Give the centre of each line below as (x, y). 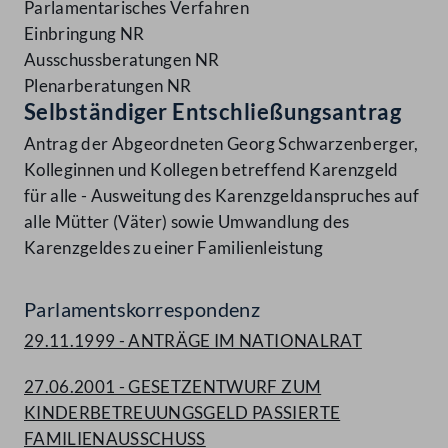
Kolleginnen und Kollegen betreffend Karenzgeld (211, 170)
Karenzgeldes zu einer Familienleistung (173, 248)
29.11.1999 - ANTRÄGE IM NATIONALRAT (193, 341)
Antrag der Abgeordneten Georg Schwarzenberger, (221, 144)
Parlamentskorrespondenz (142, 309)
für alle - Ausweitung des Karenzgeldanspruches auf (221, 196)
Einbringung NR (84, 34)
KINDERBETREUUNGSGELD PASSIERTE (182, 413)
